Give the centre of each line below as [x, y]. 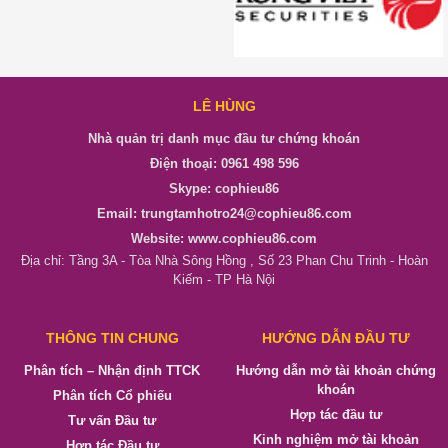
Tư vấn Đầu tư [112, 420]
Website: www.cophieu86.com [224, 239]
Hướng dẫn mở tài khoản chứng [336, 370]
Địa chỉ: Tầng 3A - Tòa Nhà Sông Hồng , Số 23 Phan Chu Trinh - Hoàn [224, 261]
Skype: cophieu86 [224, 189]
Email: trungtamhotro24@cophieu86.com [224, 214]
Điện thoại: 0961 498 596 [224, 164]
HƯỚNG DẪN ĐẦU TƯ [336, 337]
